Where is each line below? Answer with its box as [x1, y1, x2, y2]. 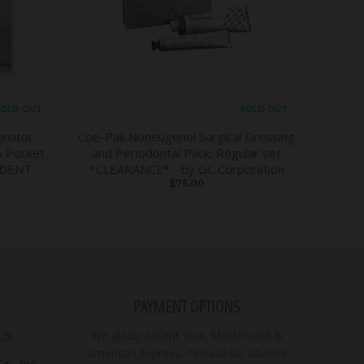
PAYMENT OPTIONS [133, 295, 240, 318]
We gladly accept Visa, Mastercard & [90, 327, 283, 343]
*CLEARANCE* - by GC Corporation [89, 160, 284, 177]
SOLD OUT [240, 103, 288, 115]
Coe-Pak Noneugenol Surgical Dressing [78, 128, 296, 145]
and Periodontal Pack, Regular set [92, 144, 282, 161]
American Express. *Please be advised [86, 344, 287, 361]
